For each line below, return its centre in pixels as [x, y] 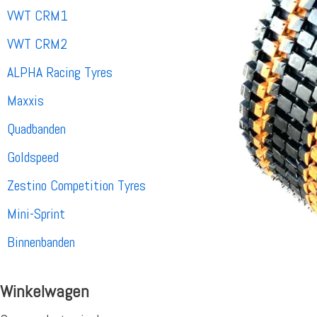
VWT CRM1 [38, 16]
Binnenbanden [41, 242]
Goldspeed [33, 157]
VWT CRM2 [37, 44]
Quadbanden [36, 129]
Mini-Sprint [36, 214]
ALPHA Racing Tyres [60, 73]
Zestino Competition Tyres [76, 186]
